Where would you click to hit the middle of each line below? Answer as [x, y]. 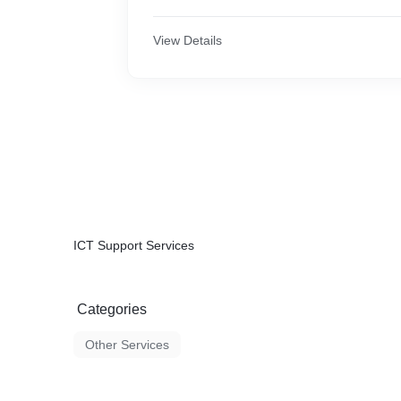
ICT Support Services [134, 245]
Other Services [127, 345]
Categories [112, 309]
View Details [188, 40]
